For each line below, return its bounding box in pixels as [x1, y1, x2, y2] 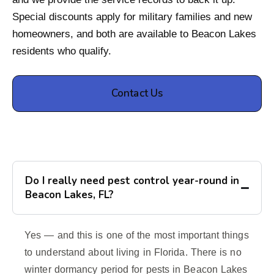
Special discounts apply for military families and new [12, 11, 252, 23]
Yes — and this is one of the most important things [24, 230, 249, 241]
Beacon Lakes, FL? [25, 188, 114, 202]
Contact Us [111, 86, 163, 101]
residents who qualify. [12, 45, 111, 57]
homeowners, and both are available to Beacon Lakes [12, 28, 256, 40]
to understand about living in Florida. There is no [24, 247, 242, 258]
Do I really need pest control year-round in [25, 174, 239, 188]
